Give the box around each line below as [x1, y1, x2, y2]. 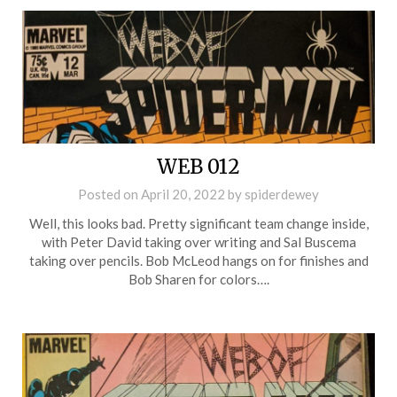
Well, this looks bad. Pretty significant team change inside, [28, 214, 369, 231]
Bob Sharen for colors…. [128, 270, 269, 287]
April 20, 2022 [141, 185, 225, 202]
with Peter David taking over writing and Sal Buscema [41, 233, 356, 250]
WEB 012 [157, 153, 240, 179]
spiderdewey [245, 185, 319, 202]
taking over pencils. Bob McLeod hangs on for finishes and [28, 252, 369, 269]
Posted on [78, 185, 141, 202]
